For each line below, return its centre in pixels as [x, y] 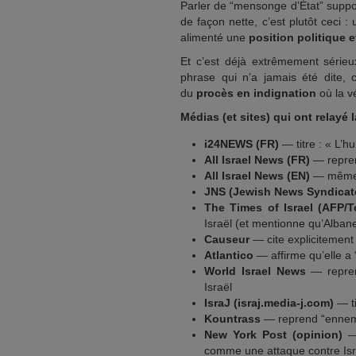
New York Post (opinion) [273, 335]
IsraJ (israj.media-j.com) [269, 303]
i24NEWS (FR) [242, 144]
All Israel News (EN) [257, 176]
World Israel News [255, 271]
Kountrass [232, 319]
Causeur [227, 239]
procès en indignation [256, 93]
